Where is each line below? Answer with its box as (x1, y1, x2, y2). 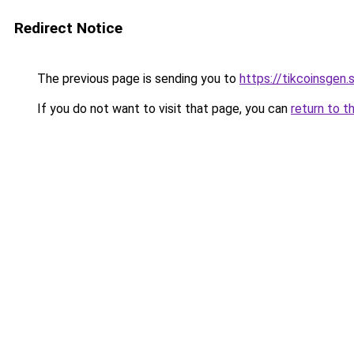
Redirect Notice (14, 19, 122, 37)
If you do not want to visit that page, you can (34, 101, 291, 116)
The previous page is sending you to (34, 71, 239, 86)
